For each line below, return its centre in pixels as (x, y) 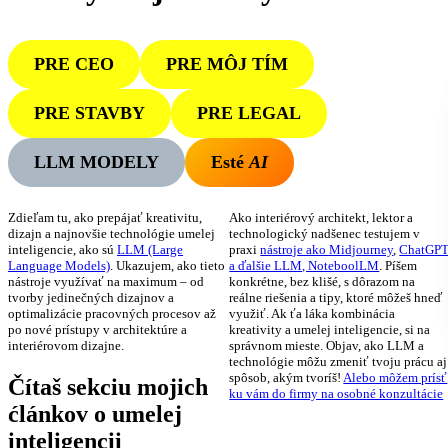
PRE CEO (73, 63)
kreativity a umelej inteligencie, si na (330, 330)
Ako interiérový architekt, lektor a (321, 218)
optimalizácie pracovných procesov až (112, 314)
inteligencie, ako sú (62, 250)
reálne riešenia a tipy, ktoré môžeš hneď (336, 298)
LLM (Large (150, 250)
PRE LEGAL (248, 112)
